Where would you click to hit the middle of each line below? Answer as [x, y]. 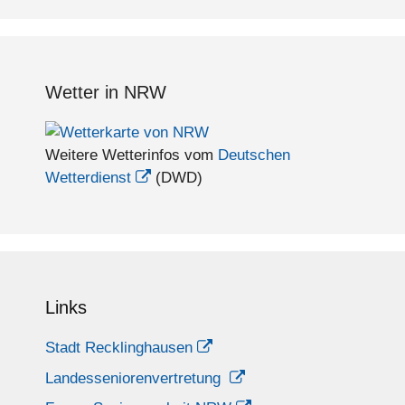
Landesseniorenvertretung [135, 378]
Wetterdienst [88, 178]
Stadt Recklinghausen [119, 348]
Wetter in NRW [106, 93]
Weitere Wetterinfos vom [132, 155]
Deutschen [254, 155]
